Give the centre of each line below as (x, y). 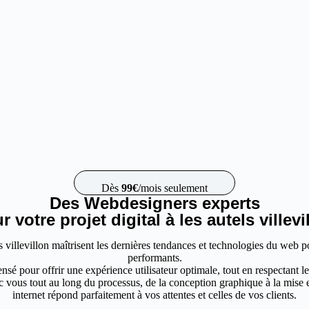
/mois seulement (172, 188)
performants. (154, 258)
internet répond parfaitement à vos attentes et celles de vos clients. (154, 295)
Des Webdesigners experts (154, 203)
